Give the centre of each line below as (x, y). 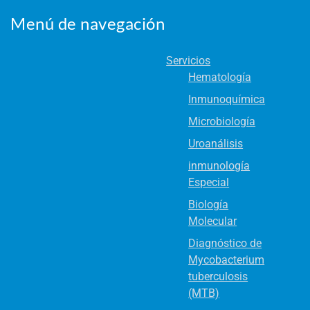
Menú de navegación (88, 24)
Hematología (220, 77)
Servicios (189, 61)
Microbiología (222, 122)
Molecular (213, 221)
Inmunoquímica (227, 100)
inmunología (219, 166)
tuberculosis (218, 277)
